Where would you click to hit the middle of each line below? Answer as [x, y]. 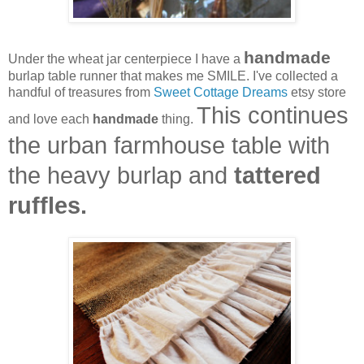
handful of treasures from [81, 92]
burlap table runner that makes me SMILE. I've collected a [173, 76]
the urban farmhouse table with [169, 145]
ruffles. [48, 205]
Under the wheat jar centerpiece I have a [126, 58]
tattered [274, 175]
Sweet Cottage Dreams [221, 92]
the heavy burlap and [118, 175]
